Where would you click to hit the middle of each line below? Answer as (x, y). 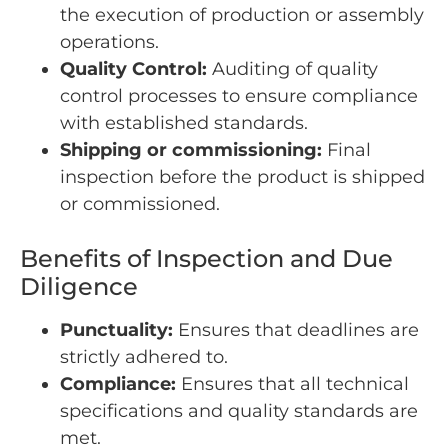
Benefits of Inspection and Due (206, 259)
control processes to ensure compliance (239, 96)
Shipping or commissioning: (191, 150)
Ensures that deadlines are (296, 330)
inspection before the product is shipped (242, 177)
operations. (109, 42)
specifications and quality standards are (239, 411)
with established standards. (184, 123)
